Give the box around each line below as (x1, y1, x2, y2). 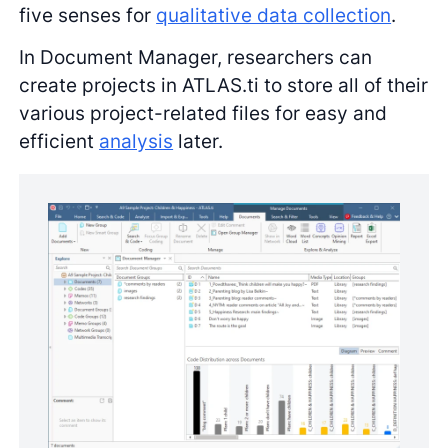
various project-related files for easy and (19, 101, 388, 126)
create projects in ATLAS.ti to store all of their (19, 73, 429, 98)
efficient (19, 129, 100, 154)
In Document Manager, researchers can (19, 45, 373, 70)
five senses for (19, 2, 157, 27)
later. (173, 129, 224, 154)
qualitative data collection (156, 2, 392, 27)
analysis (99, 129, 174, 154)
